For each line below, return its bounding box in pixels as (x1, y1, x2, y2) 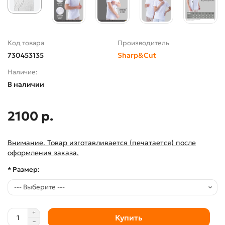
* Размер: (8, 165, 40, 174)
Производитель (118, 39, 169, 48)
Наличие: (8, 68, 38, 77)
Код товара (8, 39, 44, 48)
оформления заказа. (8, 148, 79, 158)
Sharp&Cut (118, 51, 156, 60)
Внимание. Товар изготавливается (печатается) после (8, 138, 196, 148)
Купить (115, 212, 143, 222)
